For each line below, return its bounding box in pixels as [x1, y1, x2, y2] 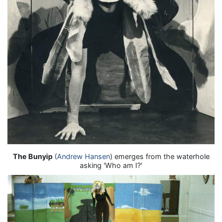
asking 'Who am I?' [80, 161, 142, 169]
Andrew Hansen [56, 152, 110, 161]
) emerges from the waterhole [110, 152, 210, 161]
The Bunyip [12, 152, 53, 161]
